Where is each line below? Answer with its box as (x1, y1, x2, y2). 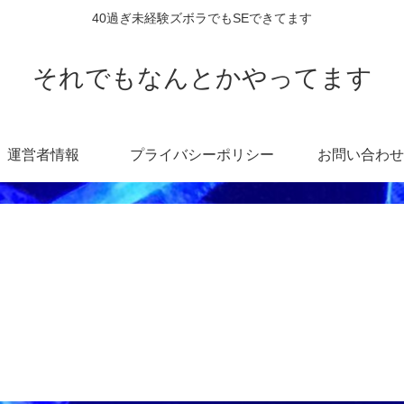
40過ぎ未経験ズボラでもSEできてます (92, 11, 312, 26)
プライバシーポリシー (130, 146, 274, 162)
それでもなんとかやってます (32, 63, 372, 92)
